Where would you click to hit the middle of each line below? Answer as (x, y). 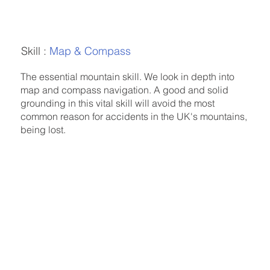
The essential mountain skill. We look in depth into (128, 77)
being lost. (45, 130)
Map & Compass (93, 51)
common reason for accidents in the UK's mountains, (134, 117)
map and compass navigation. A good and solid (125, 90)
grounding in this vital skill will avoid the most (118, 103)
